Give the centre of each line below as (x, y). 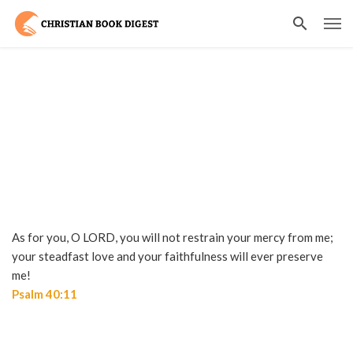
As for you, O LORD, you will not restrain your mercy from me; (173, 237)
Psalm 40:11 (45, 294)
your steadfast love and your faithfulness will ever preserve (167, 256)
